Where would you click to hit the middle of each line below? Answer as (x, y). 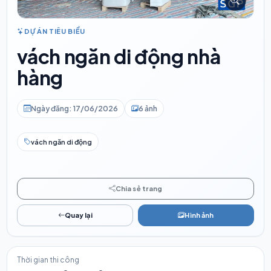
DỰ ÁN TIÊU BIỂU (54, 31)
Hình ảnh (199, 215)
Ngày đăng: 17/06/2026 (75, 108)
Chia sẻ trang (139, 188)
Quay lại (78, 215)
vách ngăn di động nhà (119, 56)
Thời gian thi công (48, 260)
